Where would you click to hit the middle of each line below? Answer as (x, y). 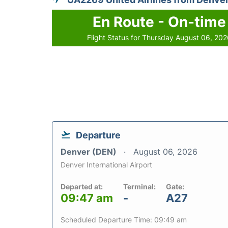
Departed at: (82, 187)
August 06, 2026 (165, 152)
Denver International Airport (106, 165)
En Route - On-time (160, 22)
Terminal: (139, 187)
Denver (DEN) (90, 152)
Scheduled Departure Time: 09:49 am (124, 220)
